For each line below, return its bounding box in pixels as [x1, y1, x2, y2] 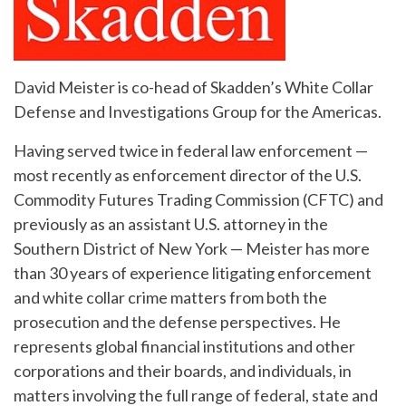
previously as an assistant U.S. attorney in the [14, 214, 328, 235]
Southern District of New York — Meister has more [14, 238, 370, 259]
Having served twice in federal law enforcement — [14, 140, 368, 161]
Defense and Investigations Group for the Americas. [14, 101, 384, 122]
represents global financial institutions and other [14, 336, 355, 357]
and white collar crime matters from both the [14, 287, 327, 308]
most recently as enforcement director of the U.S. [14, 165, 362, 186]
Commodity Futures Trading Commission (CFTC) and [14, 189, 383, 210]
